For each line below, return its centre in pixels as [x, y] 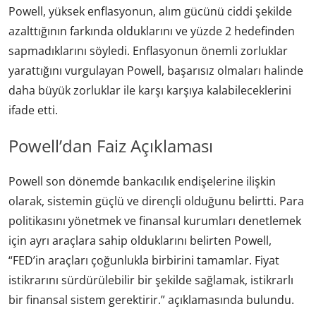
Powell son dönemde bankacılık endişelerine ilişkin [142, 182]
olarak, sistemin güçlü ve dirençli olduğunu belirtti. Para [156, 201]
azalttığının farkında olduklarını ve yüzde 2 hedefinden [152, 31]
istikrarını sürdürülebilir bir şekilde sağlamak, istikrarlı [151, 280]
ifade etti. [33, 110]
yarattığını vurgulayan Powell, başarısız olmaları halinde [156, 71]
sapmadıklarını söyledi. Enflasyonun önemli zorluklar [148, 51]
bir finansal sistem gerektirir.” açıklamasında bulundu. [151, 300]
